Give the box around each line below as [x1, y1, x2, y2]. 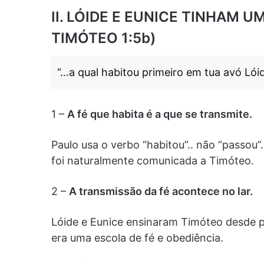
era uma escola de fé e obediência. [51, 232, 223, 245]
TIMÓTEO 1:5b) [51, 29, 156, 47]
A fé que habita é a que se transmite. [67, 108, 252, 121]
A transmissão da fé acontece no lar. [69, 185, 253, 198]
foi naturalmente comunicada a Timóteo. [51, 154, 254, 167]
